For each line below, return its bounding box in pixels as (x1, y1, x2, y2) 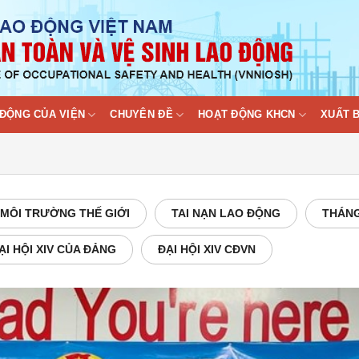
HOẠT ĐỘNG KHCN (198, 109, 296, 120)
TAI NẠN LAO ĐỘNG (171, 207, 280, 220)
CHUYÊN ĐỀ (110, 109, 173, 120)
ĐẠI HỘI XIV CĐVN (158, 243, 256, 256)
